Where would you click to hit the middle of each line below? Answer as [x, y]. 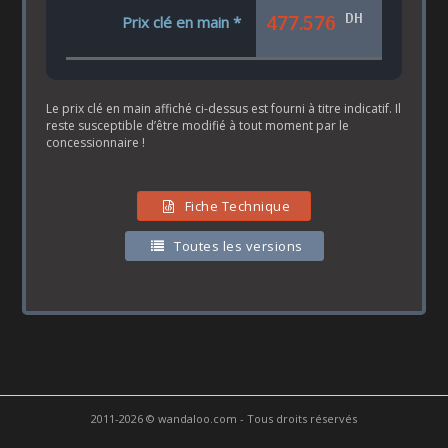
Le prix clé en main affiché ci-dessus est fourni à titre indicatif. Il [224, 109]
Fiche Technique [237, 206]
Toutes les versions [238, 246]
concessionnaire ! [96, 143]
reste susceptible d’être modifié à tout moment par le [198, 126]
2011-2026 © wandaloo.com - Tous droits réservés [224, 419]
